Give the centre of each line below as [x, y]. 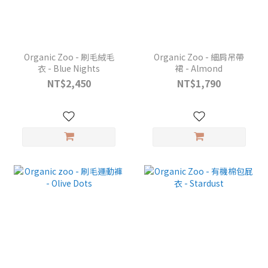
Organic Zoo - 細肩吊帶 [199, 57]
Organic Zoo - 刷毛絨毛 [69, 57]
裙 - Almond [199, 68]
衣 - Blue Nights [69, 68]
